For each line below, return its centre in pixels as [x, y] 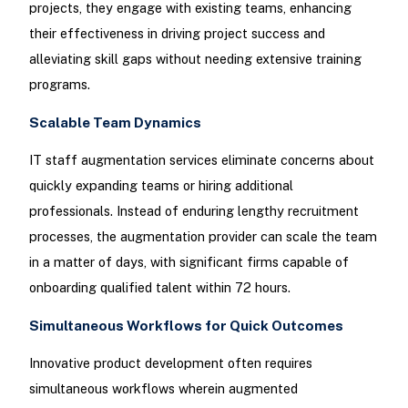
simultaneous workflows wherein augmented [163, 389]
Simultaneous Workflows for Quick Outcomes [186, 326]
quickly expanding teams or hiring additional [161, 185]
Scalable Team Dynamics [115, 122]
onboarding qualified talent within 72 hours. [159, 287]
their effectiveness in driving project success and [177, 33]
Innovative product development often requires [170, 363]
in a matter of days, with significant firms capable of [189, 261]
